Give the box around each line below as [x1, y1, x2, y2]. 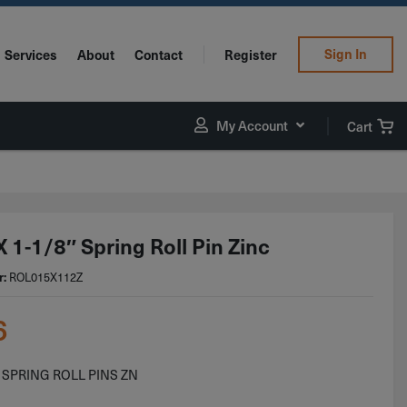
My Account [216, 114, 289, 135]
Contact [134, 45, 184, 64]
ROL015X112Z [9, 267, 84, 285]
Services [4, 45, 57, 64]
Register [224, 45, 278, 64]
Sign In [323, 45, 367, 64]
